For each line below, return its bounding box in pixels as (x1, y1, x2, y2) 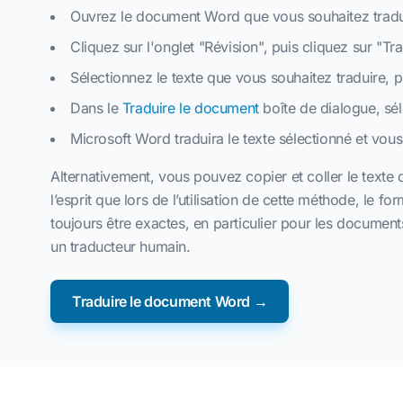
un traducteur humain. (50, 237, 191, 255)
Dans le (70, 99, 122, 117)
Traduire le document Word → (72, 292, 268, 310)
